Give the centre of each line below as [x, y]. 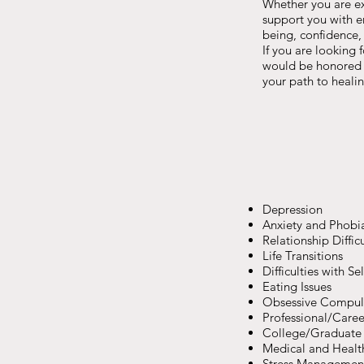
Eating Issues [297, 286]
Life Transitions [303, 256]
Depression [292, 209]
